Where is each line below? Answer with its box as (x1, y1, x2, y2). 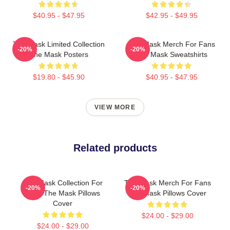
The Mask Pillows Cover (128, 189, 206, 198)
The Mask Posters (29, 50, 88, 59)
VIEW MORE (94, 104, 136, 111)
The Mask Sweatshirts (136, 50, 207, 59)
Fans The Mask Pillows (25, 189, 100, 198)
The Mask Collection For (23, 179, 103, 187)
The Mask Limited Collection (12, 40, 105, 49)
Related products (73, 142, 157, 154)
